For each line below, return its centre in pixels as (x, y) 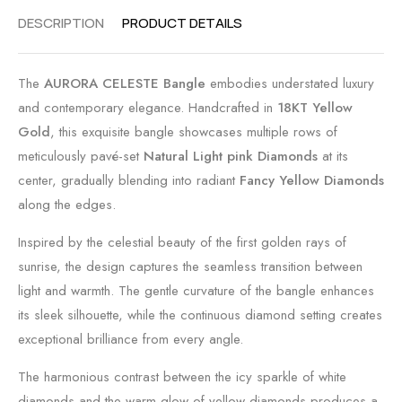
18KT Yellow (315, 108)
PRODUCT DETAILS (182, 23)
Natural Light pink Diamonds (231, 156)
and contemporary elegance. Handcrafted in (148, 108)
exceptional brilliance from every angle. (131, 339)
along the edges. (67, 205)
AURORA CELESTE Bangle (125, 83)
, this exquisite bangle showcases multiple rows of (194, 132)
